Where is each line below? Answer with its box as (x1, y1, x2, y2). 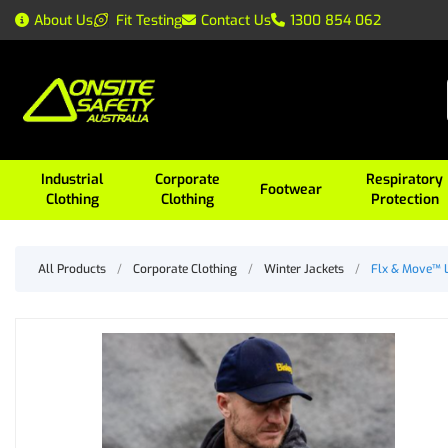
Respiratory (366, 170, 444, 189)
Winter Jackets (264, 261, 344, 277)
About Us (34, 10, 93, 30)
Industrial (41, 170, 104, 189)
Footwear (260, 180, 323, 199)
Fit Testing (116, 10, 182, 30)
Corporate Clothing (133, 261, 237, 277)
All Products (38, 261, 106, 277)
